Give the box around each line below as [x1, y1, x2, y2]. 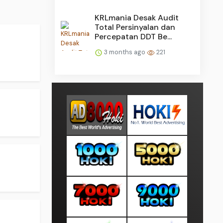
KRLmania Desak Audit [95, 12, 179, 23]
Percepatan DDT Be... [95, 31, 172, 42]
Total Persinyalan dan [95, 22, 176, 33]
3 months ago [103, 48, 147, 57]
